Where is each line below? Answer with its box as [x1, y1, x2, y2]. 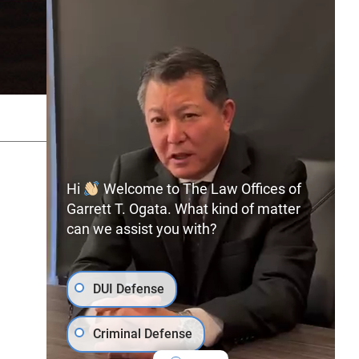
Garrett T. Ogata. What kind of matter [67, 200, 301, 217]
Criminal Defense [93, 326, 192, 341]
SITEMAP [112, 108, 159, 127]
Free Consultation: [54, 241, 142, 260]
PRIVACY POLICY [175, 108, 263, 127]
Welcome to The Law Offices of [99, 180, 301, 197]
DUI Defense [93, 281, 164, 296]
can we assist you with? [67, 220, 217, 237]
